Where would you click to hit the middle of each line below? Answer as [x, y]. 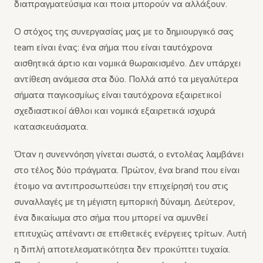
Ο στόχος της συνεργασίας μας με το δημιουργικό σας [124, 31]
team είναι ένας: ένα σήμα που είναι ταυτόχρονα [113, 47]
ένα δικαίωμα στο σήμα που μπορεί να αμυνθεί [111, 218]
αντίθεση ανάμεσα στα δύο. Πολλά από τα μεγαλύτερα [126, 79]
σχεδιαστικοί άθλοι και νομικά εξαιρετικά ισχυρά [115, 111]
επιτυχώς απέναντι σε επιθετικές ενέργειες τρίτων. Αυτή [130, 233]
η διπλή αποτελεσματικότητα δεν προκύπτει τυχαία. [122, 249]
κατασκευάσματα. [51, 127]
